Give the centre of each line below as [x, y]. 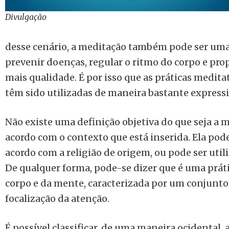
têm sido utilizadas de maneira [77, 93]
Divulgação [26, 17]
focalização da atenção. [59, 199]
